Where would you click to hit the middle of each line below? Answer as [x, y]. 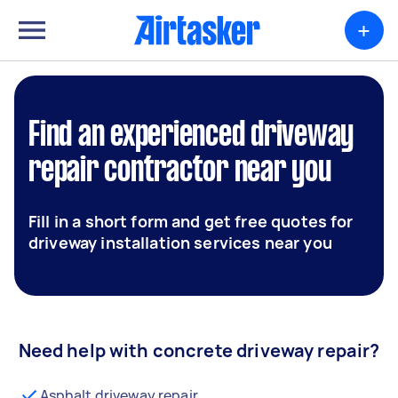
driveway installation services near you [180, 243]
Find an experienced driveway [191, 136]
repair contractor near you [180, 171]
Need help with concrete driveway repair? [199, 350]
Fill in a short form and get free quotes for [191, 221]
